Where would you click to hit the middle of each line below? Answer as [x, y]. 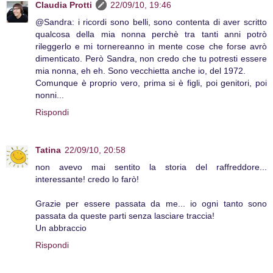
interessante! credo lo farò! [87, 179]
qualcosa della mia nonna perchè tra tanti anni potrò [151, 34]
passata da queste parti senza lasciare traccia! [125, 216]
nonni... [50, 95]
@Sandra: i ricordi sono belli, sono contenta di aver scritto [151, 22]
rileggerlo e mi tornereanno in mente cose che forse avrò [151, 47]
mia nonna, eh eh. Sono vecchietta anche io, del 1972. [140, 71]
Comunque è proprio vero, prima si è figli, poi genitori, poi [151, 83]
